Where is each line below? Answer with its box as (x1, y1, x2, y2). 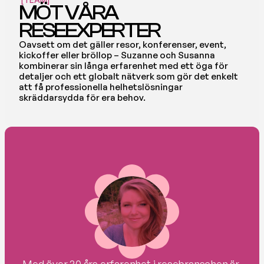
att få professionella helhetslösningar (19, 81, 183, 93)
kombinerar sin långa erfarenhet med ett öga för (19, 60, 228, 71)
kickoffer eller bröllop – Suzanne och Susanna (19, 49, 215, 61)
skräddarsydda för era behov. (19, 92, 146, 103)
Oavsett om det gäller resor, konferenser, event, (19, 39, 226, 50)
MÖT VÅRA (19, 1, 118, 25)
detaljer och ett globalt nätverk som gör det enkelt (19, 71, 238, 82)
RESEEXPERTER (19, 19, 160, 42)
